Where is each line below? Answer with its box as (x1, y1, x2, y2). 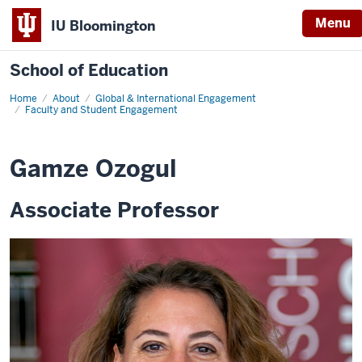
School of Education (10, 60, 168, 81)
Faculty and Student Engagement (25, 103, 178, 116)
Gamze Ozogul (10, 154, 177, 184)
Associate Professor (10, 196, 219, 224)
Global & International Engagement (95, 92, 256, 105)
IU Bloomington (51, 16, 156, 35)
